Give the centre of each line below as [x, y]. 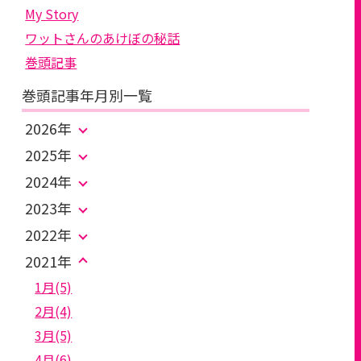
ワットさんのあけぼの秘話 [103, 38]
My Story [52, 14]
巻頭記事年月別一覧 [87, 95]
